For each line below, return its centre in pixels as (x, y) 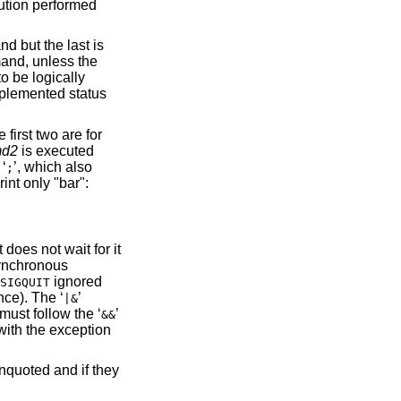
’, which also (52, 166)
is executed (55, 150)
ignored (76, 281)
